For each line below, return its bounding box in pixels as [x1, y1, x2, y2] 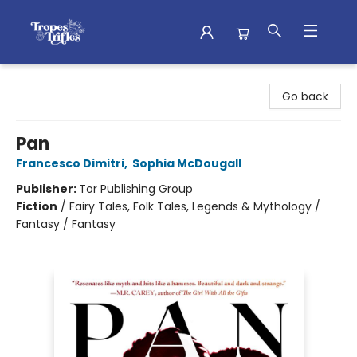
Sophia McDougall [132, 155, 241, 171]
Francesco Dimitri [16, 155, 124, 171]
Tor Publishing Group [79, 181, 193, 197]
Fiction [16, 198, 57, 214]
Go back [282, 88, 328, 104]
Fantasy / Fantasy [16, 216, 116, 232]
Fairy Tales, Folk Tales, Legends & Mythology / [69, 198, 320, 214]
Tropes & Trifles [12, 71, 99, 87]
